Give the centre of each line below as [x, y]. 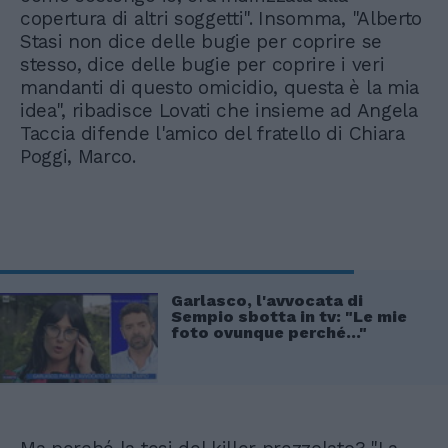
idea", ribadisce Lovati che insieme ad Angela [219, 111]
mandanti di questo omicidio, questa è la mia [219, 88]
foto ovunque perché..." [269, 333]
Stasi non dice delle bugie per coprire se [201, 42]
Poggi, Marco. [81, 157]
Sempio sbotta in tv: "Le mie [289, 317]
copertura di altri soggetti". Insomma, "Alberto [221, 19]
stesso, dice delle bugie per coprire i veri [202, 65]
